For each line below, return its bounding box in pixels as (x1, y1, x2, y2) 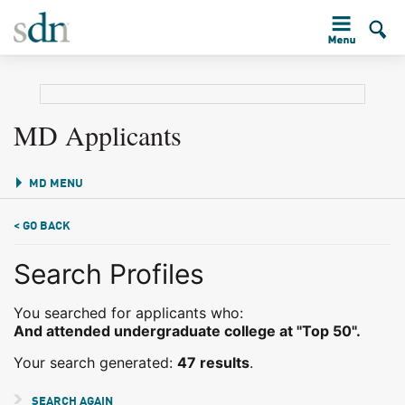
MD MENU (29, 178, 83, 190)
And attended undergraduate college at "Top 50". (14, 322, 361, 340)
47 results (177, 353, 250, 372)
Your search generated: (14, 353, 177, 372)
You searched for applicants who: (14, 304, 243, 322)
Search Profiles (14, 258, 204, 290)
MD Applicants (14, 117, 182, 153)
